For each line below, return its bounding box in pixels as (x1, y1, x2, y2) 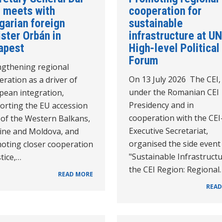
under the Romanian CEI (129, 86, 219, 98)
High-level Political (129, 41, 220, 55)
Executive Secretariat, (129, 125, 208, 136)
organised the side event (129, 138, 221, 149)
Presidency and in (129, 99, 194, 111)
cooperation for (129, 3, 202, 18)
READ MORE (58, 169, 93, 178)
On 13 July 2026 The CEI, (129, 73, 221, 85)
